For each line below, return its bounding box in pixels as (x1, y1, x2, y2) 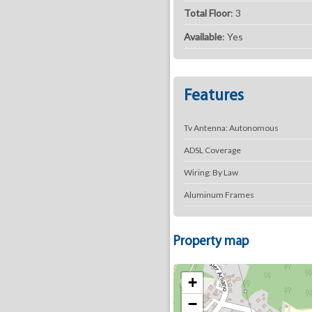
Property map (173, 235, 249, 249)
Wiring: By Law (183, 167, 238, 178)
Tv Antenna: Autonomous (183, 123, 279, 133)
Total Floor (183, 7, 231, 19)
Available (183, 31, 222, 42)
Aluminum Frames (183, 189, 254, 200)
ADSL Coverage (183, 145, 241, 155)
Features (183, 88, 244, 104)
